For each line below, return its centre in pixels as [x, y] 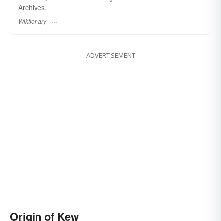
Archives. [33, 7]
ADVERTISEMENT [110, 55]
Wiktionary [32, 21]
